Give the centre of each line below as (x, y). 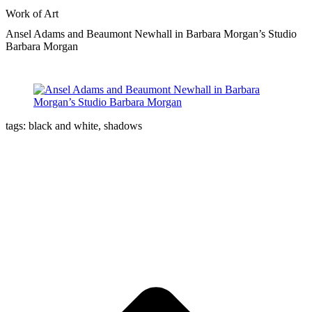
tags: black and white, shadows (74, 126)
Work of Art (32, 14)
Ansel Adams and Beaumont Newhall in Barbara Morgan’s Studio (151, 33)
